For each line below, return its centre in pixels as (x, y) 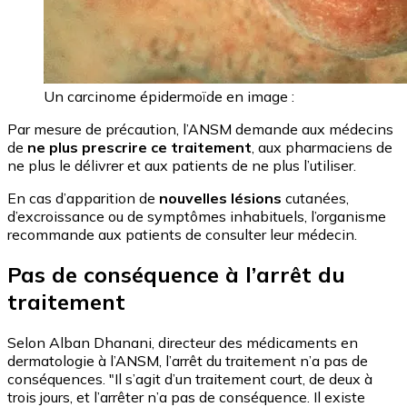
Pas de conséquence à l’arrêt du (176, 275)
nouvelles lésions (220, 198)
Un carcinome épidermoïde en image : (169, 96)
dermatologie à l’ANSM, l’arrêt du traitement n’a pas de (188, 361)
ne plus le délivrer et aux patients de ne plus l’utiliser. (182, 165)
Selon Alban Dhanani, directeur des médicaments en (183, 343)
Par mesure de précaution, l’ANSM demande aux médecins (200, 129)
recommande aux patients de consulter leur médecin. (182, 234)
